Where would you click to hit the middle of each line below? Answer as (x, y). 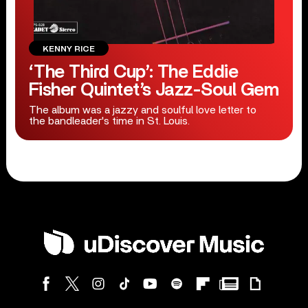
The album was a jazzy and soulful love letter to (142, 110)
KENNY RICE (68, 49)
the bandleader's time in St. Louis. (109, 121)
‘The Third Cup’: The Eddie (133, 72)
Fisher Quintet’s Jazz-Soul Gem (154, 90)
